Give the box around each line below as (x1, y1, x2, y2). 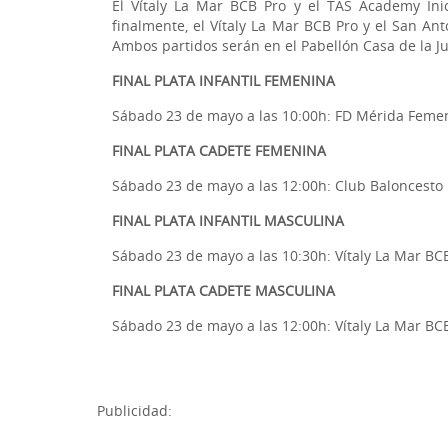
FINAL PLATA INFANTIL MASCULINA (112, 210, 344, 230)
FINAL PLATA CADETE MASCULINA (112, 280, 335, 300)
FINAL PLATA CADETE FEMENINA (112, 140, 326, 160)
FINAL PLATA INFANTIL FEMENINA (112, 70, 335, 90)
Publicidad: (97, 400, 172, 420)
